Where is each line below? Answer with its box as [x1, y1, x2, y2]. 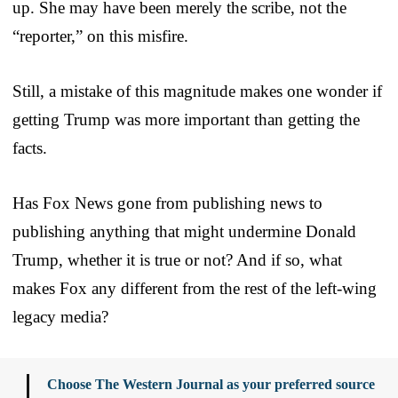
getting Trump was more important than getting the [12, 109, 360, 129]
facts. [12, 138, 47, 157]
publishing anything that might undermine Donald [12, 221, 356, 241]
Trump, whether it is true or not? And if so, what [12, 250, 342, 269]
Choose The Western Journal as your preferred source [47, 376, 375, 392]
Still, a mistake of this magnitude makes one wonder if [12, 81, 382, 100]
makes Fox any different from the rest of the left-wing [12, 278, 377, 298]
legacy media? [12, 306, 108, 326]
